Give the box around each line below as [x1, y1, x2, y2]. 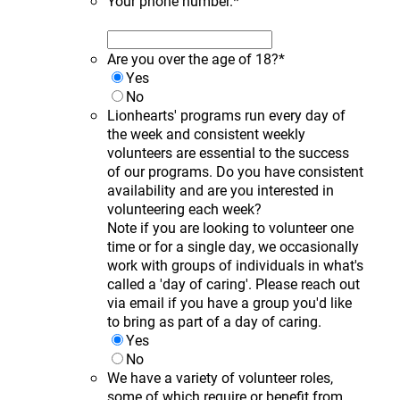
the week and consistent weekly [107, 123, 305, 143]
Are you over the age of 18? [107, 48, 279, 68]
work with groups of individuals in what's [107, 254, 363, 274]
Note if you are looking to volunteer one [107, 217, 354, 237]
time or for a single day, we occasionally [107, 236, 359, 255]
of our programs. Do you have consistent [107, 161, 363, 180]
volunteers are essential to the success [107, 142, 349, 162]
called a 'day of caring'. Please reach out [107, 273, 360, 293]
